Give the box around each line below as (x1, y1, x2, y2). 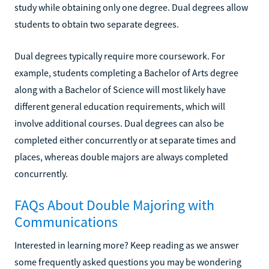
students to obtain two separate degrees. (14, 17, 179, 30)
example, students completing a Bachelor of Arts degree (14, 66, 238, 79)
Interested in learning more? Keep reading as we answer (14, 238, 239, 251)
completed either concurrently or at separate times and (14, 133, 236, 146)
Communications (14, 212, 118, 231)
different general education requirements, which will (14, 100, 225, 112)
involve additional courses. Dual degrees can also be (14, 116, 224, 129)
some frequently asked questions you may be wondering (14, 255, 241, 268)
